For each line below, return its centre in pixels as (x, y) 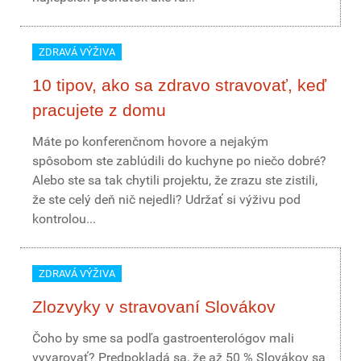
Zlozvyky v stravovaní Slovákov (154, 307)
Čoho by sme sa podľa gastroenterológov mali (163, 338)
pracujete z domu (99, 110)
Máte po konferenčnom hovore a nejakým (150, 141)
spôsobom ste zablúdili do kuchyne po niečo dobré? (179, 161)
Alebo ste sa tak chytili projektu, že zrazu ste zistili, (175, 180)
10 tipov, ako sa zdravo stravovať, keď (179, 85)
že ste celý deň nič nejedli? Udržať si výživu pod (166, 199)
